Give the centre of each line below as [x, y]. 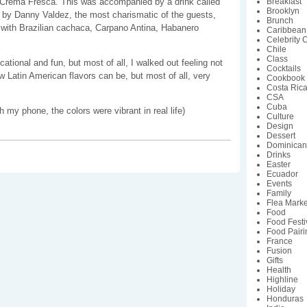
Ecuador [283, 174]
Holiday [281, 289]
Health [279, 270]
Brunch [280, 20]
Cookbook [286, 78]
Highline [283, 279]
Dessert [281, 135]
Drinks [279, 155]
